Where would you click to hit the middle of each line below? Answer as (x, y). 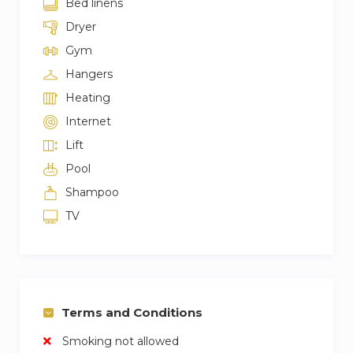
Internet (88, 121)
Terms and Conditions (132, 312)
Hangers (89, 74)
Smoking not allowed (119, 341)
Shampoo (92, 192)
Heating (88, 97)
